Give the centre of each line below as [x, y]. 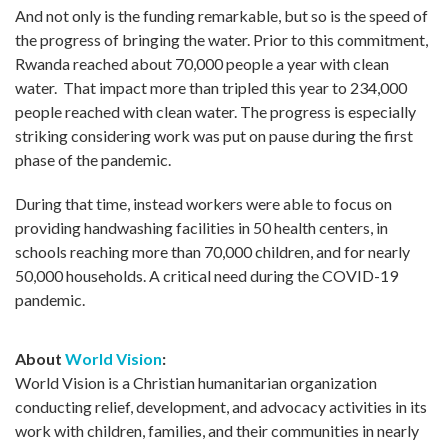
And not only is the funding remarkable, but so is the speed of [221, 15]
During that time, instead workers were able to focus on [203, 203]
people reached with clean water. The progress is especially [215, 111]
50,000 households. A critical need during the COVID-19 [206, 275]
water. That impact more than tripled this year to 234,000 [211, 87]
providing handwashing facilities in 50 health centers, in [201, 227]
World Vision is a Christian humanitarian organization [196, 382]
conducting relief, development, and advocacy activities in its [221, 406]
